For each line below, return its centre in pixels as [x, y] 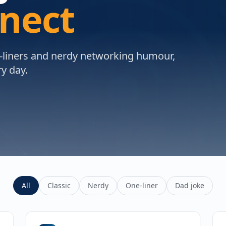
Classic [59, 185]
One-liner [142, 185]
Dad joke [190, 185]
